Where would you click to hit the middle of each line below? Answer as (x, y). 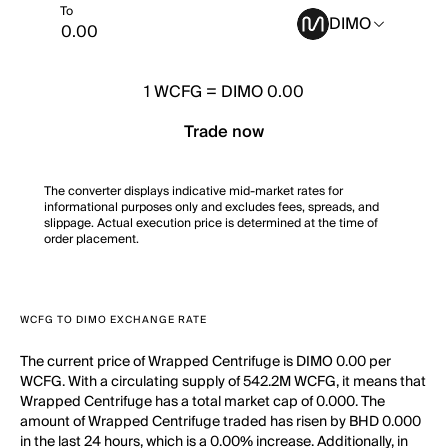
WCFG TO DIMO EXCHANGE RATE (113, 320)
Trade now (224, 132)
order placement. (91, 239)
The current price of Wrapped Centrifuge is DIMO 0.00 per (205, 362)
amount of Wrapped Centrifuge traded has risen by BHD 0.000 (220, 422)
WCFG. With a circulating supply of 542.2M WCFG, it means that (223, 382)
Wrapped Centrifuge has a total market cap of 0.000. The (202, 402)
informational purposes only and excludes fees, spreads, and (211, 207)
